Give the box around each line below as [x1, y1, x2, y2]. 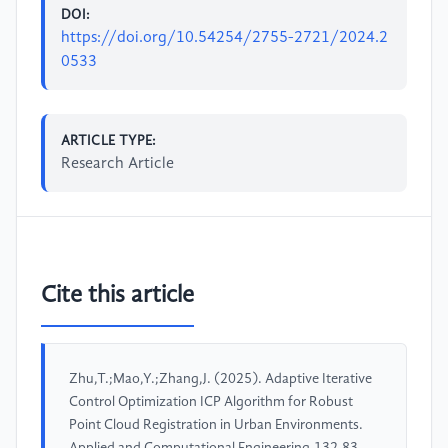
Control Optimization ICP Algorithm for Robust [69, 394, 353, 409]
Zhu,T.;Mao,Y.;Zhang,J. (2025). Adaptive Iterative [69, 371, 372, 386]
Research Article [61, 156, 174, 173]
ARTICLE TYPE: [61, 134, 157, 149]
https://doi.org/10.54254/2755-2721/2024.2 [61, 30, 388, 47]
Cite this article [41, 283, 194, 308]
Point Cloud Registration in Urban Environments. [69, 417, 363, 432]
